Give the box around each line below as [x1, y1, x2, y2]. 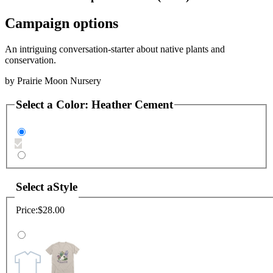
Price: [16, 205, 38, 216]
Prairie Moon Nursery [17, 75, 101, 86]
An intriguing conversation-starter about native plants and [5, 43, 225, 54]
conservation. [5, 54, 56, 65]
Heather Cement [91, 97, 173, 111]
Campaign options [5, 15, 118, 31]
